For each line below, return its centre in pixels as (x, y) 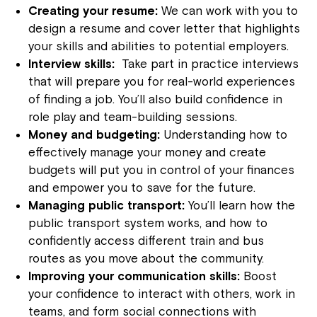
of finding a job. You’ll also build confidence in (155, 99)
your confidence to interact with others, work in (162, 294)
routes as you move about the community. (146, 258)
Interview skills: (73, 64)
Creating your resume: (93, 11)
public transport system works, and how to (148, 223)
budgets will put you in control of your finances (161, 170)
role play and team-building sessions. (133, 117)
